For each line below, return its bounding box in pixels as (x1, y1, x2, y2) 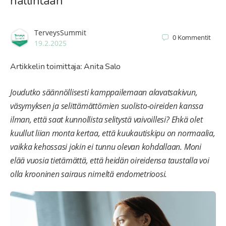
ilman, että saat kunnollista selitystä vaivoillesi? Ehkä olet (10, 114, 203, 125)
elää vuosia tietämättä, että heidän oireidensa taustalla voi (10, 154, 209, 166)
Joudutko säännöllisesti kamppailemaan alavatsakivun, (10, 86, 198, 98)
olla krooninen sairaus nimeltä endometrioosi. (10, 168, 167, 180)
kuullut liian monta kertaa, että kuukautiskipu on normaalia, (10, 127, 215, 139)
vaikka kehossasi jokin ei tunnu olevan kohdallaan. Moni (10, 141, 201, 152)
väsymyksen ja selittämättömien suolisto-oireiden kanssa (10, 100, 203, 111)
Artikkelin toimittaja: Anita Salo (10, 61, 121, 72)
